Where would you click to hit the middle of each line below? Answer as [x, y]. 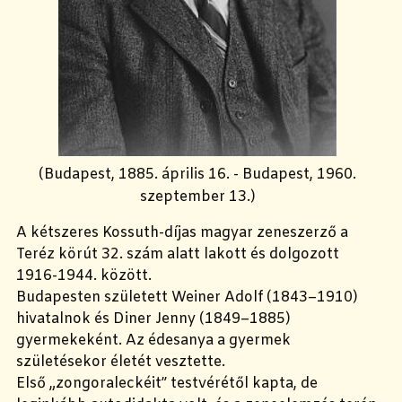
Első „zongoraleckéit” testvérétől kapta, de [167, 383]
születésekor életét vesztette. [121, 362]
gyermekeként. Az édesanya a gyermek [153, 340]
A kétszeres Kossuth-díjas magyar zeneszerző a [182, 232]
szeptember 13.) [197, 197]
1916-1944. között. [86, 275]
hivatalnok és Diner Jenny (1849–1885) [153, 319]
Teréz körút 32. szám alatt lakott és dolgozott [178, 254]
